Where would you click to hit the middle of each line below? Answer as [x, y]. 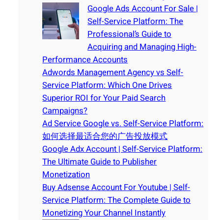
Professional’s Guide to [130, 34]
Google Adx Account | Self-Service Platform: [123, 149]
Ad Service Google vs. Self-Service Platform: [123, 124]
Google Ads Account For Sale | [143, 9]
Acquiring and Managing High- [142, 47]
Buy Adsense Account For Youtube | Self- [116, 188]
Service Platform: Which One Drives [107, 85]
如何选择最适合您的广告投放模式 [105, 137]
